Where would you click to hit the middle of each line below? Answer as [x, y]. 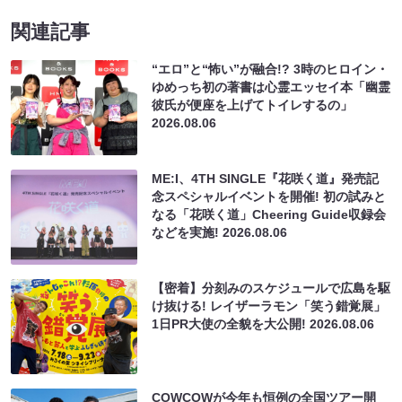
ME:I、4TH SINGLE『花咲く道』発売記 [266, 178]
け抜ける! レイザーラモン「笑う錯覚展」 [269, 306]
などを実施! [188, 232]
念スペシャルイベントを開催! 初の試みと [269, 196]
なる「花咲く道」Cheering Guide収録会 [269, 214]
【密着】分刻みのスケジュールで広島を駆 [271, 288]
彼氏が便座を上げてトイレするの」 [253, 105]
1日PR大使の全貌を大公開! [231, 323]
